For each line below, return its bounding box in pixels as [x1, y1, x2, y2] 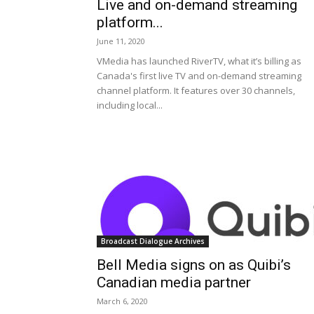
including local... [97, 99, 163, 111]
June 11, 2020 [97, 36, 145, 46]
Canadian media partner [97, 274, 251, 291]
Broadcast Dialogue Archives [101, 236, 205, 246]
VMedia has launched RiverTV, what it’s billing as [97, 55, 301, 67]
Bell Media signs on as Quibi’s [97, 257, 291, 273]
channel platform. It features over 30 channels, [97, 84, 295, 97]
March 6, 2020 [97, 296, 148, 306]
